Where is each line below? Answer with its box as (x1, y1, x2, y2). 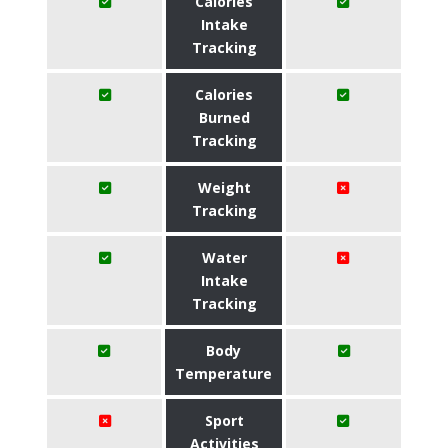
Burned (198, 108, 250, 127)
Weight (197, 178, 251, 197)
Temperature (175, 364, 273, 383)
